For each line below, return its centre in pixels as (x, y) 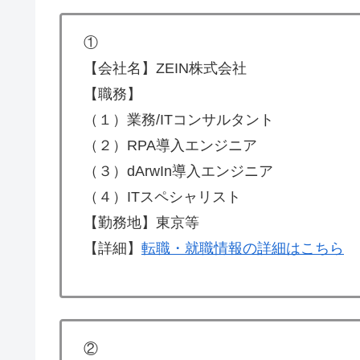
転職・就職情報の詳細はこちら (243, 249)
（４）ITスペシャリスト (162, 197)
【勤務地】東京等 (141, 223)
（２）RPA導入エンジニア (170, 146)
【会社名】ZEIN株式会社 (165, 69)
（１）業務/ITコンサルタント (179, 120)
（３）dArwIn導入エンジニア (178, 172)
